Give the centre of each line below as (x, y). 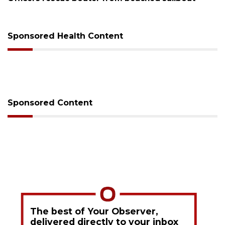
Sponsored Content (50, 102)
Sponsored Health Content (65, 36)
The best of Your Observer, (94, 211)
